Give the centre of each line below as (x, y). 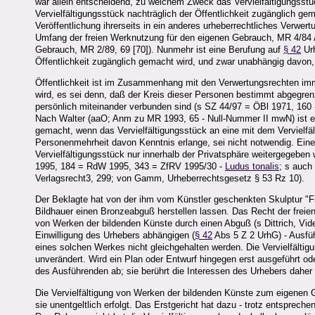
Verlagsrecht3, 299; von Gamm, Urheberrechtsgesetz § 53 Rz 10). (170, 178)
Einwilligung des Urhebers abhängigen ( (115, 236)
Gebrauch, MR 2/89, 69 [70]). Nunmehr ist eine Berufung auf (159, 49)
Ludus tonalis (252, 166)
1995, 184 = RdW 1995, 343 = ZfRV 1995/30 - (130, 166)
